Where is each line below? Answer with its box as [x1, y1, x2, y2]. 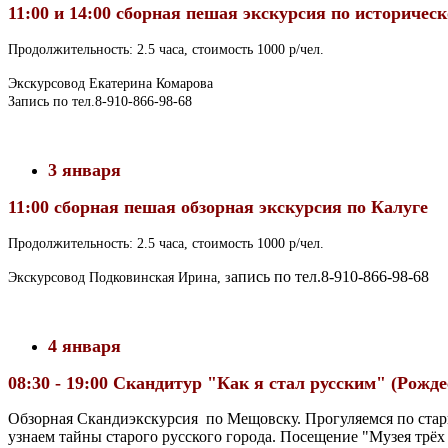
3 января [48, 159, 121, 180]
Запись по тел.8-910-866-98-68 [8, 93, 192, 109]
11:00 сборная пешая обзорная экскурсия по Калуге [8, 196, 428, 217]
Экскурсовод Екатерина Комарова [8, 75, 213, 91]
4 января [48, 335, 121, 356]
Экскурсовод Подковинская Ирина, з [8, 269, 231, 285]
